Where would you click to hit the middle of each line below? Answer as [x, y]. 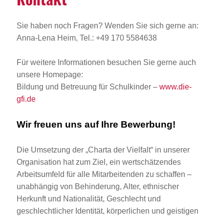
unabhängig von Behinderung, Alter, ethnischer [98, 186]
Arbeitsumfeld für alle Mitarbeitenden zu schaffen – [104, 174]
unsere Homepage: [51, 74]
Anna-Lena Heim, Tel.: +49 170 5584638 [87, 38]
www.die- [175, 87]
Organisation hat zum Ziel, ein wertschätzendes [99, 162]
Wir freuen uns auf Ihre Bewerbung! [96, 124]
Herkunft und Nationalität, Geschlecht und [88, 198]
